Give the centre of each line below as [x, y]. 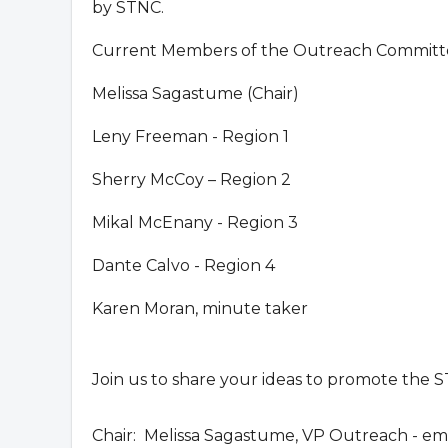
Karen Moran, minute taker [200, 308]
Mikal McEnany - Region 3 [195, 222]
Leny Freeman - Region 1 [190, 136]
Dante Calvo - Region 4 [183, 265]
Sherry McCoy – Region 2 [191, 179]
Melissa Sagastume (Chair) [195, 93]
